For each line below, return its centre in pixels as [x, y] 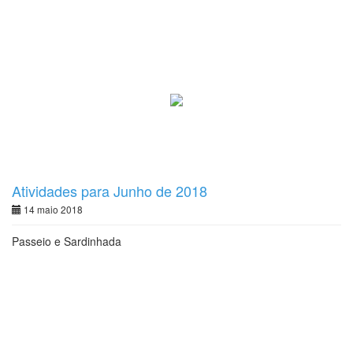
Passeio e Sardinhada [67, 241]
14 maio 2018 [52, 209]
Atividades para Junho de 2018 [110, 191]
